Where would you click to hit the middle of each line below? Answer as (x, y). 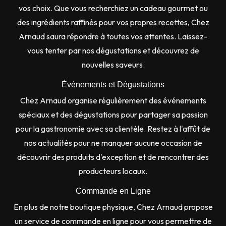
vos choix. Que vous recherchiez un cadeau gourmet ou (113, 8)
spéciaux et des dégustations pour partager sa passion (113, 114)
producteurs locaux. (113, 171)
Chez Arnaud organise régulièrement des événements (113, 100)
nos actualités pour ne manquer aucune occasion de (113, 143)
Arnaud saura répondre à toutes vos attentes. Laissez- (113, 36)
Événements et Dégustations (113, 84)
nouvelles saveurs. (113, 64)
